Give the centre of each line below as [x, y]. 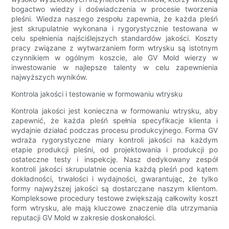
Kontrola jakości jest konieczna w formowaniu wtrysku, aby [114, 111]
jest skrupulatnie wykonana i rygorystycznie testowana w [114, 29]
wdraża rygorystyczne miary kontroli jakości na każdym [114, 140]
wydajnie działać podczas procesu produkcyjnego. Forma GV [114, 130]
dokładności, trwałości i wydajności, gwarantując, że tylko [114, 179]
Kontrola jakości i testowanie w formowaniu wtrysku [97, 94]
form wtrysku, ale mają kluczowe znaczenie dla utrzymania [114, 208]
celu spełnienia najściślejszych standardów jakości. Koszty [114, 38]
